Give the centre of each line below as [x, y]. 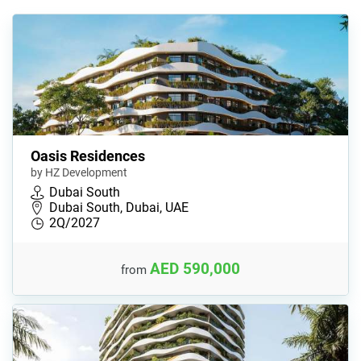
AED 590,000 [195, 268]
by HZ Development [79, 173]
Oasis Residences [88, 156]
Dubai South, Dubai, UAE [119, 208]
